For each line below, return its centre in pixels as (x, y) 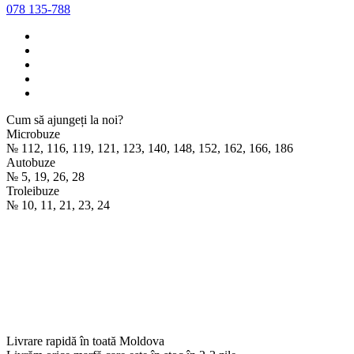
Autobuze (31, 162)
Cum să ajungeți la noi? (65, 119)
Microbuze (33, 134)
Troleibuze (33, 190)
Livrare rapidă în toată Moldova (85, 341)
